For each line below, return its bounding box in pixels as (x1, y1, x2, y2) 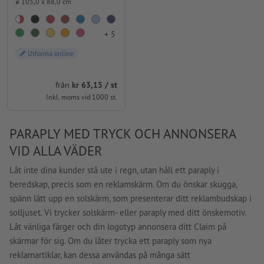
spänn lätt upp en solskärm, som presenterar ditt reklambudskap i (9, 192, 252, 204)
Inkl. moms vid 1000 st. (45, 92, 117, 101)
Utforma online (28, 49, 74, 58)
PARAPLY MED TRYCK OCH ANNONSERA (9, 125, 236, 143)
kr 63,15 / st (71, 79, 117, 90)
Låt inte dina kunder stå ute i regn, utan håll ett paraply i (9, 164, 219, 176)
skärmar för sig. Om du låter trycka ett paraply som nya (9, 235, 212, 246)
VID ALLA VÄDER (9, 142, 103, 160)
